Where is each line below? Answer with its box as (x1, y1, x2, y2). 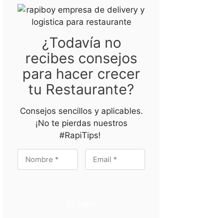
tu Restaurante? (28, 81, 135, 98)
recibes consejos (25, 50, 138, 67)
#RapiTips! (59, 130, 104, 140)
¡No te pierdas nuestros (35, 118, 127, 128)
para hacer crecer (22, 65, 141, 82)
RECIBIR (67, 199, 96, 209)
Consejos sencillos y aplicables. (19, 106, 143, 116)
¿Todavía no (41, 34, 121, 51)
